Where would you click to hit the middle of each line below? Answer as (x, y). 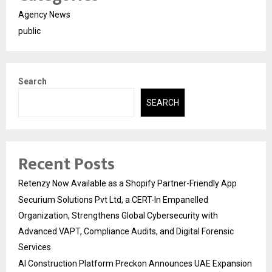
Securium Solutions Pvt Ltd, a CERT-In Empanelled (113, 200)
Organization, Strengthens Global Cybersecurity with (118, 216)
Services (35, 247)
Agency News (44, 14)
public (29, 31)
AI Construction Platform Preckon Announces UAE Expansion (135, 264)
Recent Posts (66, 165)
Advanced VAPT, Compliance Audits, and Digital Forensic (126, 232)
